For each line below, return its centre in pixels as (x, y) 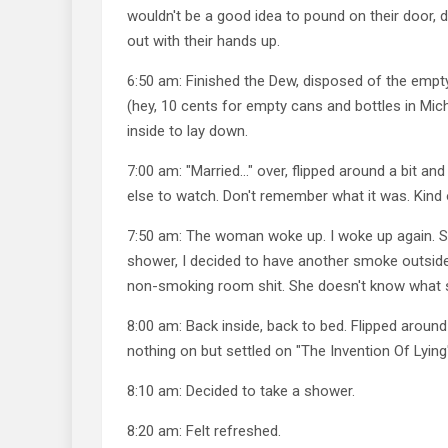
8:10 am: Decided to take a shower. (241, 390)
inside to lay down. (187, 130)
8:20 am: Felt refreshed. (204, 430)
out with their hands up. (203, 40)
